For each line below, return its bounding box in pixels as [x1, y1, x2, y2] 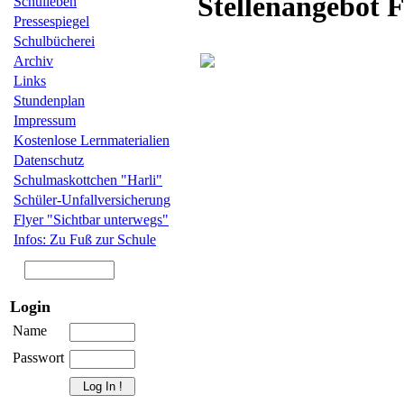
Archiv [14, 53, 53, 69]
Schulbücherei [14, 33, 95, 49]
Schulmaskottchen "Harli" [14, 172, 162, 188]
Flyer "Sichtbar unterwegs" [14, 212, 169, 227]
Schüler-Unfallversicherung [14, 192, 170, 207]
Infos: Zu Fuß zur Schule [14, 232, 156, 247]
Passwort [13, 350, 64, 365]
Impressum [14, 113, 76, 128]
